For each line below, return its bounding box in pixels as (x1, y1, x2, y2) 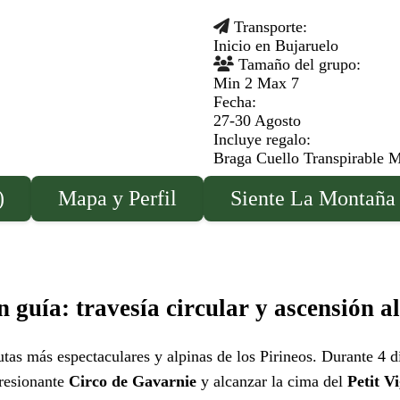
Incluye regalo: (213, 130, 311, 149)
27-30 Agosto (213, 112, 301, 130)
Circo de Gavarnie (69, 372, 196, 391)
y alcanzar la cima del (196, 372, 347, 391)
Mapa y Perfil (58, 187, 177, 211)
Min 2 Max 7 (213, 74, 299, 93)
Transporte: (229, 18, 307, 37)
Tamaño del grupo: (234, 55, 361, 74)
